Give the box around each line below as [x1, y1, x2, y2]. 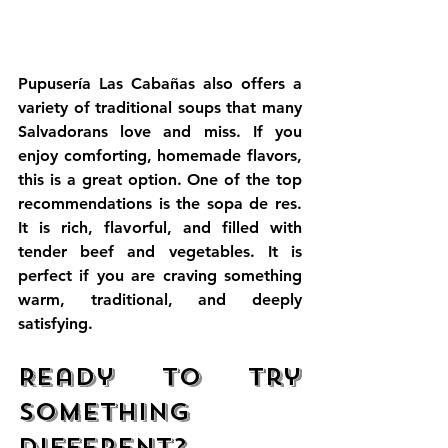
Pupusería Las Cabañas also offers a [18, 74, 302, 94]
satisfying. [18, 314, 93, 334]
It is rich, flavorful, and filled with [18, 218, 302, 238]
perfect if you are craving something [18, 266, 302, 286]
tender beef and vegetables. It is [18, 242, 302, 262]
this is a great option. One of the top [18, 170, 302, 190]
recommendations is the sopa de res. [18, 194, 302, 214]
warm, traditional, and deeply [18, 290, 302, 310]
